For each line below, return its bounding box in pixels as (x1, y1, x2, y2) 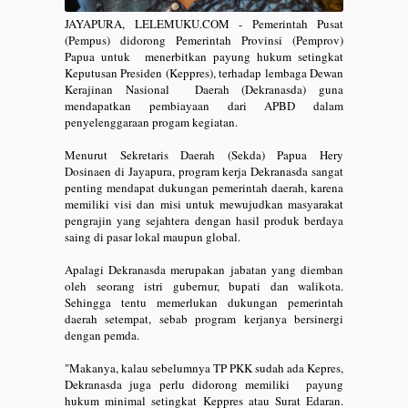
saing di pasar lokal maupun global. (65, 228, 240, 245)
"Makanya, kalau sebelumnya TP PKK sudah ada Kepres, (65, 359, 343, 376)
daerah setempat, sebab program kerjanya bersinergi (65, 310, 343, 327)
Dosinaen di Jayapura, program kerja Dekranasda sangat (65, 162, 343, 179)
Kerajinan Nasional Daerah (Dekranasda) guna (65, 80, 343, 97)
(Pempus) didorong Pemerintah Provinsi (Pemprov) (65, 31, 343, 48)
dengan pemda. (65, 326, 139, 343)
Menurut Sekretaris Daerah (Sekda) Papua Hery (65, 146, 343, 163)
